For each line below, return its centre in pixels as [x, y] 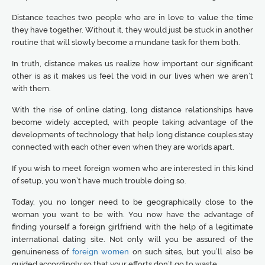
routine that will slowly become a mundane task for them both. [126, 42]
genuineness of [42, 252]
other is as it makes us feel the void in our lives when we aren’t [132, 76]
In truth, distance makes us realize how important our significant [132, 64]
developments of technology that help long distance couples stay [132, 135]
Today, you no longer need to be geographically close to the [132, 202]
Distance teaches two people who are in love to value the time [132, 17]
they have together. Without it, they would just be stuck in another [132, 30]
